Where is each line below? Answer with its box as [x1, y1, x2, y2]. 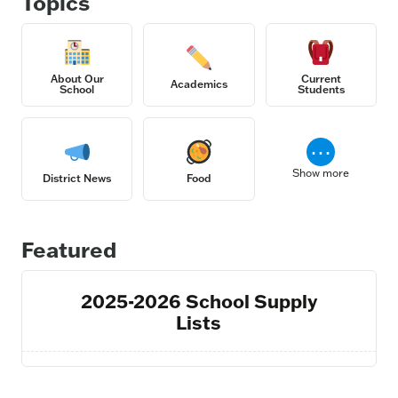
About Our [50, 72, 104, 85]
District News [43, 171, 112, 185]
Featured [21, 235, 116, 263]
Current [300, 72, 341, 85]
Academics [170, 77, 227, 91]
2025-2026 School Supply [80, 290, 317, 313]
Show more [292, 166, 350, 179]
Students [297, 83, 345, 96]
